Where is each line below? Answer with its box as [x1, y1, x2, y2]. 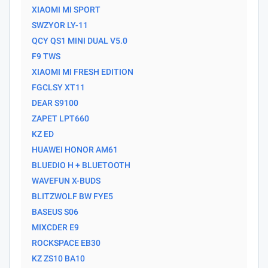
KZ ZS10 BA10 [32, 253, 85, 263]
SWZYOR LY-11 [32, 20, 88, 30]
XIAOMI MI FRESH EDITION [32, 66, 133, 77]
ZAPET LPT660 [32, 113, 89, 123]
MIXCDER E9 [32, 222, 79, 232]
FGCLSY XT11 [32, 82, 85, 92]
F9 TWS [32, 51, 60, 61]
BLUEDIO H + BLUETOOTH [32, 160, 130, 170]
